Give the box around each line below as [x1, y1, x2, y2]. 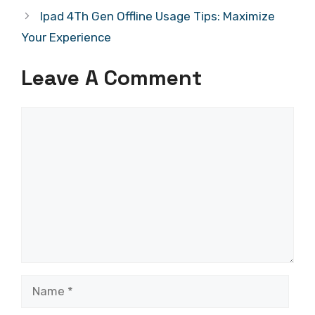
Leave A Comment [21, 64, 202, 92]
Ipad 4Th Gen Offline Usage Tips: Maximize [40, 8, 276, 23]
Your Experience [21, 30, 111, 44]
